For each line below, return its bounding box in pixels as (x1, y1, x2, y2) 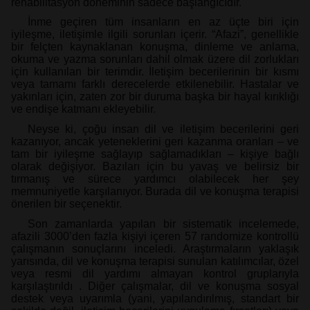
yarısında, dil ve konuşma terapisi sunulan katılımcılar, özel (11, 255, 299, 267)
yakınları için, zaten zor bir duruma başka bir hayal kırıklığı (11, 91, 299, 103)
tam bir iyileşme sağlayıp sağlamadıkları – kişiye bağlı (11, 147, 299, 160)
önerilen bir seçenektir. (11, 197, 122, 210)
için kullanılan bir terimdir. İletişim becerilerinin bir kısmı (11, 66, 299, 78)
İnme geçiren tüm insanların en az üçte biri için (28, 16, 299, 28)
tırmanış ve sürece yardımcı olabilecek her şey (11, 172, 299, 185)
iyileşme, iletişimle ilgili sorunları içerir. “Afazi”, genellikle (11, 28, 299, 41)
